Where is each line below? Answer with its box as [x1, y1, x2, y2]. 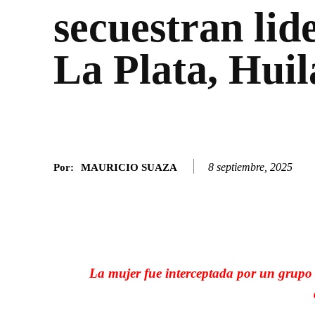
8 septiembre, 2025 [208, 160, 292, 173]
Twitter [271, 188, 300, 200]
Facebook [176, 188, 214, 200]
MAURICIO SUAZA [81, 161, 177, 173]
